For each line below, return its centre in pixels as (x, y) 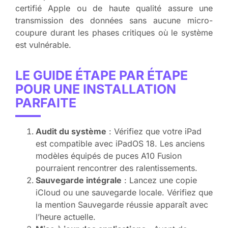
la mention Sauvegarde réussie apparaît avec (122, 205)
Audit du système (71, 132)
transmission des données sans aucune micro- (114, 21)
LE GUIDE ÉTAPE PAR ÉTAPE (102, 76)
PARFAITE (46, 103)
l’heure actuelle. (66, 217)
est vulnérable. (43, 45)
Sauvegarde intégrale (79, 180)
